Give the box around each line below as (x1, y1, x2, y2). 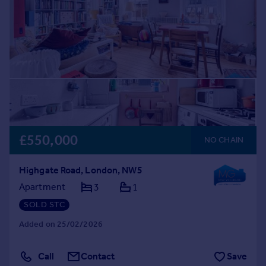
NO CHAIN (204, 135, 243, 145)
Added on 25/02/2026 (19, 219, 103, 229)
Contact (81, 251, 115, 262)
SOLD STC (24, 199, 65, 210)
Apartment (19, 181, 65, 192)
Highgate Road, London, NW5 (19, 164, 142, 176)
